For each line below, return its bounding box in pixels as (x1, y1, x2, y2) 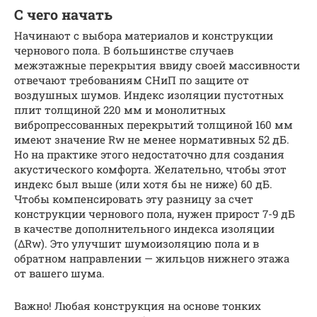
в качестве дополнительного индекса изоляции (14, 221, 275, 236)
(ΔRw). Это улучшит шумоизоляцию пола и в (14, 236, 259, 251)
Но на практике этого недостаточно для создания (14, 147, 284, 162)
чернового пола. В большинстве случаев (14, 43, 234, 58)
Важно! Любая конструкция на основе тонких (14, 299, 261, 313)
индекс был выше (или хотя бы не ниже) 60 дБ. (14, 177, 272, 192)
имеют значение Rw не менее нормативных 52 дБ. (14, 132, 289, 147)
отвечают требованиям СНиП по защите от (14, 73, 249, 88)
